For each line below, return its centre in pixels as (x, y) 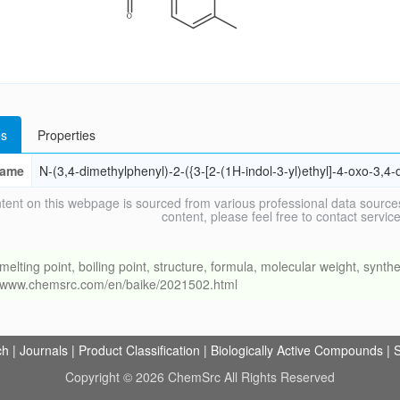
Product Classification (139, 350)
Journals (44, 350)
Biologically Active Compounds (297, 350)
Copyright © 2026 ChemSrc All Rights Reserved (200, 377)
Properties (66, 135)
